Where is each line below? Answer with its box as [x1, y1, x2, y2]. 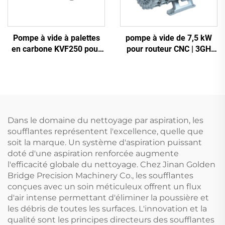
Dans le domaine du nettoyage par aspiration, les [8, 116, 203, 126]
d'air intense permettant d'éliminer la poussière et [8, 193, 209, 203]
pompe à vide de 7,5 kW [126, 33, 212, 43]
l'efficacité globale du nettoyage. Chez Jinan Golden [8, 160, 215, 170]
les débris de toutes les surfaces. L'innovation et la [8, 204, 207, 214]
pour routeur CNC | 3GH [127, 44, 211, 54]
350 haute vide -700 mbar [122, 55, 215, 65]
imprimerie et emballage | [10, 55, 103, 65]
